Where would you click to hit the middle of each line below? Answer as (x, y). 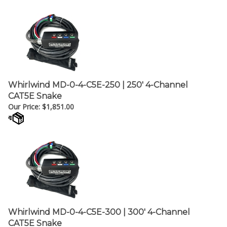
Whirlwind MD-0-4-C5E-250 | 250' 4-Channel (98, 80)
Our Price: (24, 102)
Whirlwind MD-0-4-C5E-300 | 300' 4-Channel (99, 207)
